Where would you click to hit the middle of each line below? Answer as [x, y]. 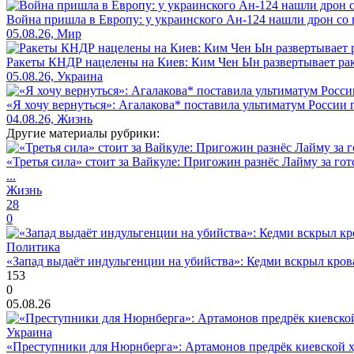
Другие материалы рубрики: [83, 133]
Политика [33, 247]
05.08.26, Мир [44, 33]
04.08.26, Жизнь [49, 119]
